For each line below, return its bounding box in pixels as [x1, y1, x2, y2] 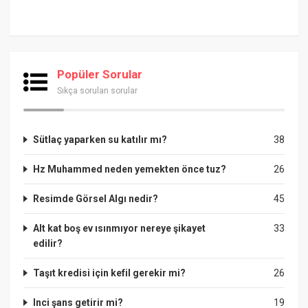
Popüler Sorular [57, 67, 143, 82]
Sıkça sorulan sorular [57, 86, 138, 96]
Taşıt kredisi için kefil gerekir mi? [33, 267, 186, 279]
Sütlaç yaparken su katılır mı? [33, 134, 168, 146]
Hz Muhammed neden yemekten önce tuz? [33, 164, 227, 175]
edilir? [33, 238, 63, 250]
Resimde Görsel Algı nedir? [33, 193, 159, 205]
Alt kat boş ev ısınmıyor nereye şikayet [33, 223, 206, 234]
